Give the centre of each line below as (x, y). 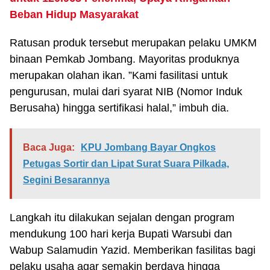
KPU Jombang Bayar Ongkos (148, 147)
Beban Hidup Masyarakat (74, 14)
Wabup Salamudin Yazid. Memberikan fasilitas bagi (133, 250)
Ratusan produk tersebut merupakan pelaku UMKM (133, 43)
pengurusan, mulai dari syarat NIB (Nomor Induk (126, 92)
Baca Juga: (49, 147)
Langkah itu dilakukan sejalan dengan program (122, 218)
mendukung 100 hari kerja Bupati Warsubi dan (121, 234)
